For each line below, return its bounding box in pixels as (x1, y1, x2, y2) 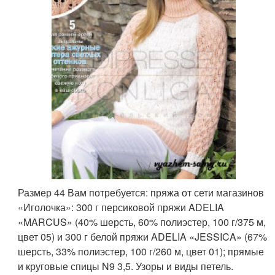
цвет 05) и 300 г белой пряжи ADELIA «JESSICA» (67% (18, 230, 268, 244)
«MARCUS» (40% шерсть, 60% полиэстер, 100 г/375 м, (18, 215, 266, 230)
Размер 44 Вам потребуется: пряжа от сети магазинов (18, 185, 265, 200)
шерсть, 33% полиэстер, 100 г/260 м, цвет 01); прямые (18, 244, 265, 259)
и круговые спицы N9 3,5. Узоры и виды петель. (18, 259, 234, 274)
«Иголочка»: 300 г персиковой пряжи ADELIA (18, 200, 225, 215)
